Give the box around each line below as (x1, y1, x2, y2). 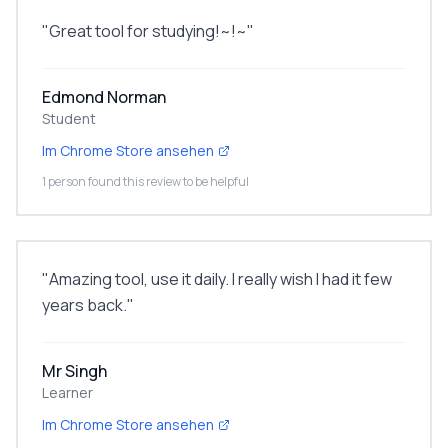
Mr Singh (42, 360, 107, 382)
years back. (42, 294, 127, 316)
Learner (42, 383, 93, 402)
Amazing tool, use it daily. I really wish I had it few (49, 268, 392, 290)
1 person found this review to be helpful (42, 173, 249, 190)
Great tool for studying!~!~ (49, 20, 247, 42)
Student (42, 109, 96, 128)
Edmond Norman (42, 86, 166, 108)
